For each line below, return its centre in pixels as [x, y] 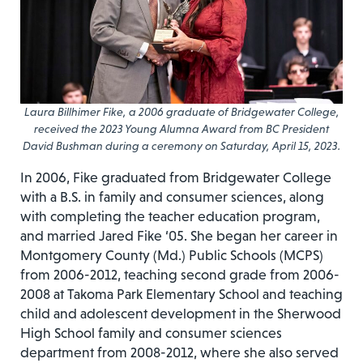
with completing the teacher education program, [170, 216]
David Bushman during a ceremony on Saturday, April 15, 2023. [181, 145]
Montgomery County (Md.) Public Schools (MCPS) [172, 255]
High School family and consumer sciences [151, 333]
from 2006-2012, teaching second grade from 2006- [180, 274]
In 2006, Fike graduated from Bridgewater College [176, 177]
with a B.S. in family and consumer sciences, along [172, 196]
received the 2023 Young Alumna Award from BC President [181, 128]
